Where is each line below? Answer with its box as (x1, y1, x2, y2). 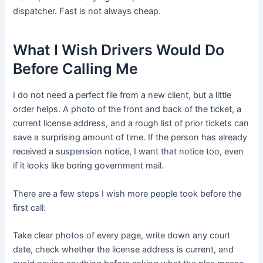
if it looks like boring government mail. (13, 160, 164, 171)
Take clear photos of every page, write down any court (13, 230, 231, 241)
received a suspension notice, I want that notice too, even (13, 146, 244, 157)
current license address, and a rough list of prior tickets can (13, 118, 249, 129)
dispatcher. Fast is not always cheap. (13, 6, 161, 17)
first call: (13, 202, 46, 213)
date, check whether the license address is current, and (13, 244, 234, 255)
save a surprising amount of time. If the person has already (13, 132, 248, 143)
